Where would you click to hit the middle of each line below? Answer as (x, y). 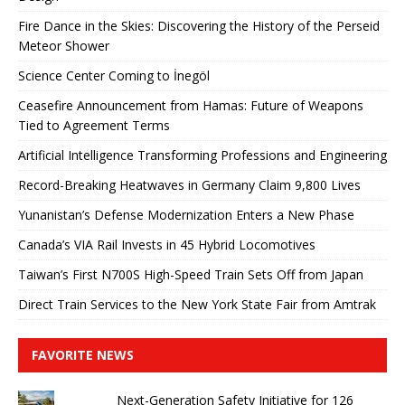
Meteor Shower (64, 45)
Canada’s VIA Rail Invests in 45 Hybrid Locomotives (167, 244)
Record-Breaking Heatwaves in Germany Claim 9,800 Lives (189, 184)
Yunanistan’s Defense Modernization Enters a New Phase (186, 214)
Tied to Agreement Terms (94, 125)
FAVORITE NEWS (83, 354)
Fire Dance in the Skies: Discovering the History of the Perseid (199, 25)
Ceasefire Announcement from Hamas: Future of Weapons (191, 105)
